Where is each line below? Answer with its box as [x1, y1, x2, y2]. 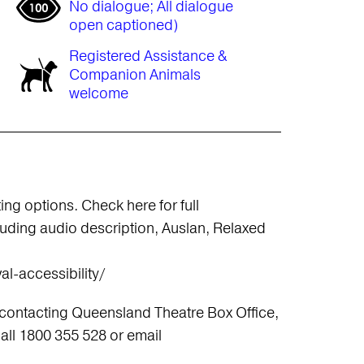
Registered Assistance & [68, 46, 227, 66]
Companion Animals [68, 65, 201, 84]
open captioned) [68, 15, 178, 35]
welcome [68, 84, 128, 103]
